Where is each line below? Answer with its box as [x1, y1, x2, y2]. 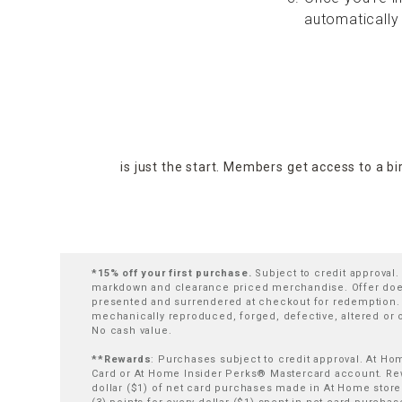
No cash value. [92, 325, 172, 336]
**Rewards [92, 354, 152, 365]
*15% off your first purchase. [92, 267, 256, 279]
